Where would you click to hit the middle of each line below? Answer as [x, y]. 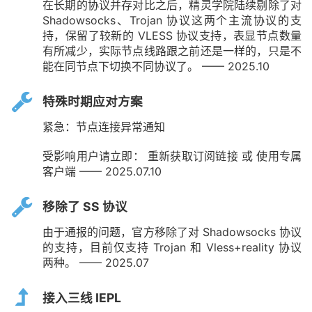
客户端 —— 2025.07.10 [102, 172]
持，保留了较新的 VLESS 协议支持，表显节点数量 [172, 36]
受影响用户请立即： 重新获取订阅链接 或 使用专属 [172, 156]
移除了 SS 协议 [85, 207]
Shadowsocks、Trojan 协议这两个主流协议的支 [172, 21]
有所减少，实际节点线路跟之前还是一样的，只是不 [172, 51]
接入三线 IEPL [82, 297]
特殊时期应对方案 [93, 102]
